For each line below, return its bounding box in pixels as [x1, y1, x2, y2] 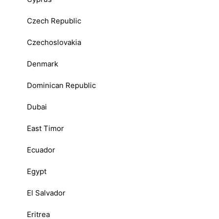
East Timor [27, 123, 64, 133]
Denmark [27, 59, 58, 68]
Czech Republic [27, 16, 81, 25]
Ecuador [27, 145, 55, 154]
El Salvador [27, 188, 66, 197]
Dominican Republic [27, 80, 96, 90]
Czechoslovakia [27, 37, 81, 47]
